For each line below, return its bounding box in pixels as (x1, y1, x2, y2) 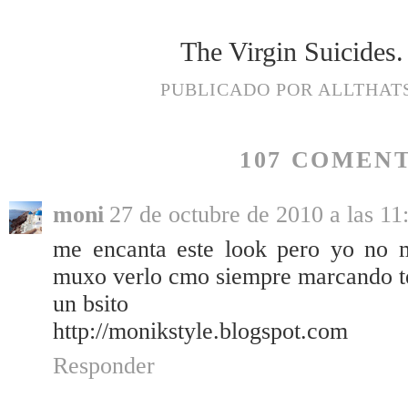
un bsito (53, 291, 128, 318)
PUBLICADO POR (159, 78, 318, 99)
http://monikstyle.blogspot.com (53, 318, 348, 345)
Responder (53, 352, 155, 380)
